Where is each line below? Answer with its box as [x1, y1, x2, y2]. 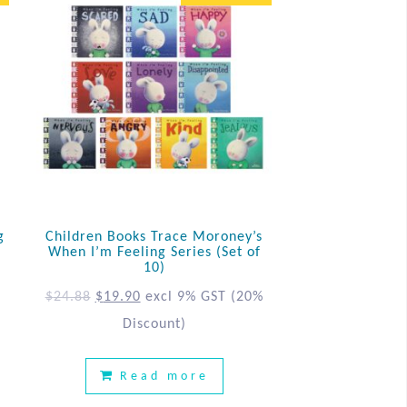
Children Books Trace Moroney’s [45, 229, 263, 244]
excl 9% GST [144, 289, 226, 304]
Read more [119, 369, 209, 383]
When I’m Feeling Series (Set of [47, 244, 261, 260]
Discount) [122, 316, 186, 332]
